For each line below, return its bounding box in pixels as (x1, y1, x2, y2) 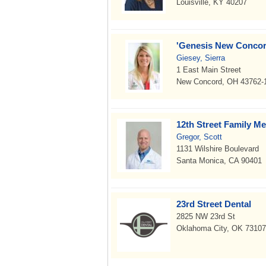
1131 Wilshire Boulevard (176, 144, 259, 153)
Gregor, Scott (176, 132, 222, 141)
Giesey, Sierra (176, 53, 225, 62)
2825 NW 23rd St (176, 212, 235, 221)
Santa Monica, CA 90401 (176, 156, 262, 165)
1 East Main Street (176, 65, 241, 74)
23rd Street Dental (176, 199, 251, 209)
